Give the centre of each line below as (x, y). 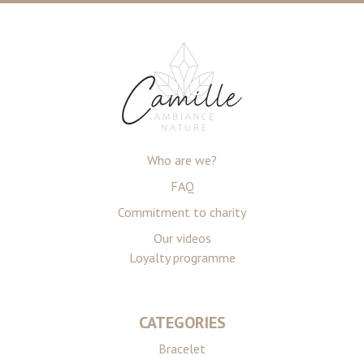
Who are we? (182, 160)
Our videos (182, 238)
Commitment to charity (182, 212)
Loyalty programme (182, 258)
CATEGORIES (182, 323)
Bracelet (182, 349)
